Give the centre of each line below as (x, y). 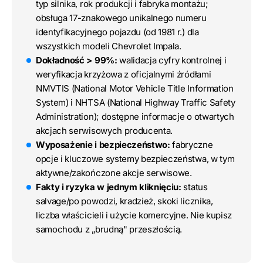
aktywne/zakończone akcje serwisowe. (114, 173)
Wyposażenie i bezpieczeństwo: (103, 145)
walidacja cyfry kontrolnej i (172, 60)
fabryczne (191, 145)
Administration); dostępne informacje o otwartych (135, 117)
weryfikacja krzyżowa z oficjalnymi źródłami (124, 75)
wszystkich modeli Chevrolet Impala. (109, 46)
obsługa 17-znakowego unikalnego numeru (121, 18)
